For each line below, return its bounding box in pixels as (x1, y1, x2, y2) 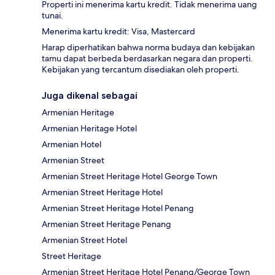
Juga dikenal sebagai (42, 90, 137, 102)
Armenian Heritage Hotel (42, 123, 137, 134)
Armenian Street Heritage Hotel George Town (42, 171, 217, 182)
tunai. (42, 10, 63, 21)
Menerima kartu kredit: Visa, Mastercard (42, 26, 195, 37)
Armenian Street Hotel (42, 234, 127, 246)
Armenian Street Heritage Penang (42, 219, 171, 230)
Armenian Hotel (42, 139, 101, 150)
